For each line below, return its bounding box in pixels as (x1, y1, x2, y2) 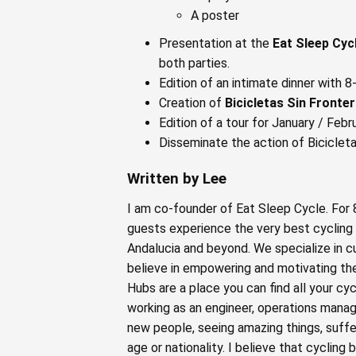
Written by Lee (127, 169, 226, 188)
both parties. (159, 56, 230, 71)
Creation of (159, 95, 225, 110)
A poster (191, 8, 242, 23)
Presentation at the (159, 36, 273, 51)
